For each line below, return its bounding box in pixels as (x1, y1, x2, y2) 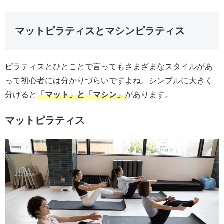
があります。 (125, 90, 173, 99)
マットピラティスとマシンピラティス (15, 25, 185, 36)
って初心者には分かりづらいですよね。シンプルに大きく (5, 76, 213, 85)
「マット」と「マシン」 (37, 90, 125, 99)
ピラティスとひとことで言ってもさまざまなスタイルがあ (5, 62, 213, 71)
